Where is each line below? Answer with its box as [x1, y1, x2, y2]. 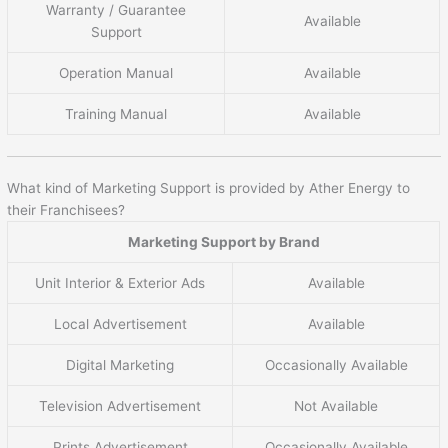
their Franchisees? [7, 202, 126, 219]
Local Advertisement [53, 316, 187, 333]
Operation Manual [59, 65, 174, 82]
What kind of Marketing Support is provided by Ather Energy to [7, 180, 411, 197]
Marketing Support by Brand [127, 234, 320, 251]
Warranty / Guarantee [46, 2, 187, 19]
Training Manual [65, 106, 168, 123]
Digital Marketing [66, 357, 175, 374]
